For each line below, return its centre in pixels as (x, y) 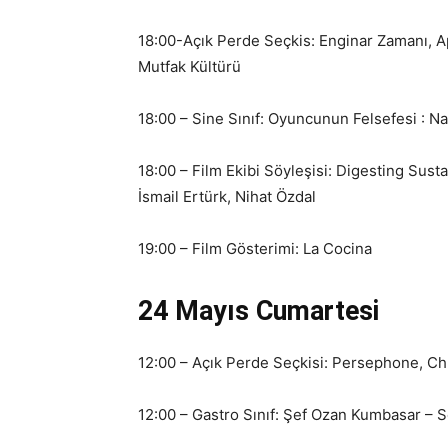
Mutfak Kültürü (189, 66)
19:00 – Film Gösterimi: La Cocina (255, 248)
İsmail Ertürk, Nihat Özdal (227, 196)
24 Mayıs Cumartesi (258, 311)
